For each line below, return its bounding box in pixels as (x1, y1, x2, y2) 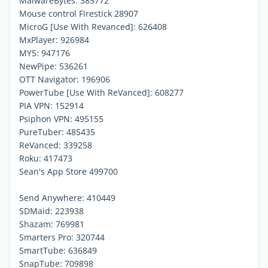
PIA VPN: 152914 (19, 99, 84, 111)
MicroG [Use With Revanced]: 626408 (19, 20, 167, 32)
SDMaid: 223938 (19, 205, 84, 217)
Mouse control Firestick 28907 (19, 7, 138, 19)
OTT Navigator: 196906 (19, 73, 110, 85)
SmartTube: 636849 (19, 244, 97, 256)
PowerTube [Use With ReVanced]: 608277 (19, 86, 184, 98)
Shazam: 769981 (19, 218, 84, 230)
